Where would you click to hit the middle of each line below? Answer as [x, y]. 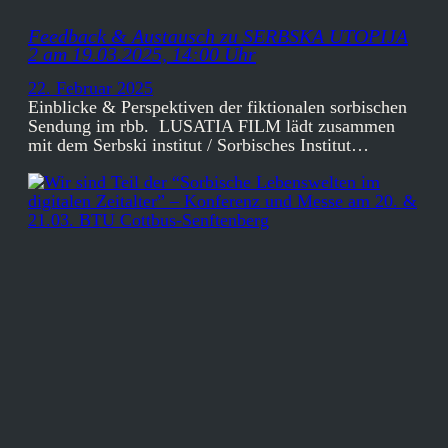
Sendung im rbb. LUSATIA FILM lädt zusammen [211, 126]
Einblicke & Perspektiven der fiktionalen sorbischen [217, 107]
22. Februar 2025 [90, 88]
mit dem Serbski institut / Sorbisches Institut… [198, 145]
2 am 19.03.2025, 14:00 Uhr [142, 53]
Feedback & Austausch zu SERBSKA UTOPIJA [218, 35]
